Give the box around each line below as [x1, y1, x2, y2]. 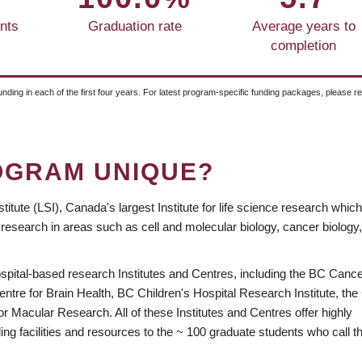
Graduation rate [87, 18, 182, 33]
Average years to [251, 18, 356, 33]
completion [271, 37, 336, 53]
